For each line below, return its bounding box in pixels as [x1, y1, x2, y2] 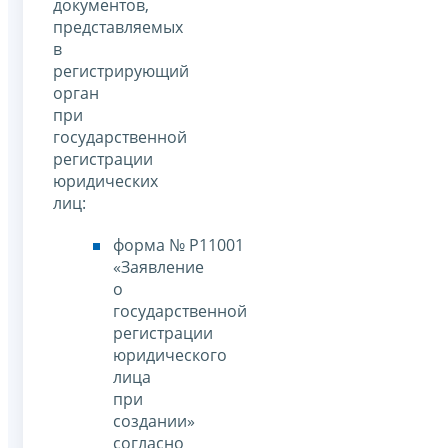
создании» [113, 409, 195, 432]
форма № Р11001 [113, 233, 244, 256]
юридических [53, 169, 158, 192]
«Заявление [113, 255, 204, 278]
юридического [113, 343, 227, 366]
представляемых [53, 15, 183, 38]
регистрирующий [53, 59, 189, 82]
